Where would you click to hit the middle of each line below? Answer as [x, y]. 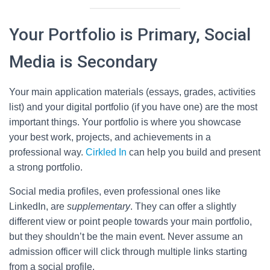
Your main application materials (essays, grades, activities [132, 92]
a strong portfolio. [46, 167]
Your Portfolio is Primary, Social [130, 35]
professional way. [47, 152]
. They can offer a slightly [183, 206]
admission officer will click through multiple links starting [128, 252]
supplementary [99, 206]
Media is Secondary [83, 62]
